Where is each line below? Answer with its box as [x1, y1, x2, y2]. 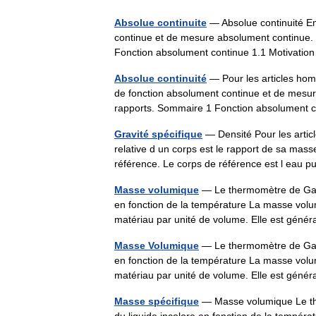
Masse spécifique [114, 296, 199, 307]
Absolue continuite [114, 17, 207, 28]
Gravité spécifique [114, 128, 202, 140]
